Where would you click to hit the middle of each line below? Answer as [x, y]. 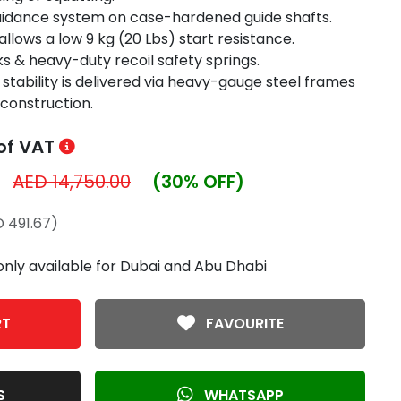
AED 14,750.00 [72, 181]
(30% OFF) [198, 181]
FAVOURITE [243, 323]
